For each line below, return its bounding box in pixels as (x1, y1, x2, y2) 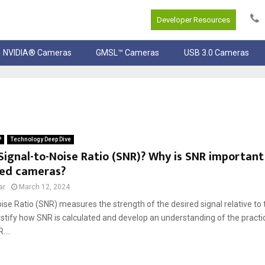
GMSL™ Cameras (96, 48, 160, 58)
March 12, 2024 (18, 183, 70, 192)
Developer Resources (157, 15, 230, 25)
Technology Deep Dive (9, 136, 71, 143)
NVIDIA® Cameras (3, 48, 72, 58)
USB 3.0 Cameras (183, 48, 249, 58)
